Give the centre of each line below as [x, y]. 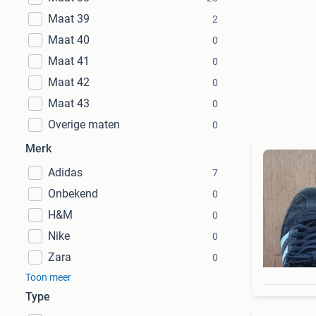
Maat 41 [69, 61]
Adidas [65, 172]
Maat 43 [69, 103]
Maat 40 [69, 40]
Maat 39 [69, 19]
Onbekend [73, 194]
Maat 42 [69, 82]
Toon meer [48, 277]
